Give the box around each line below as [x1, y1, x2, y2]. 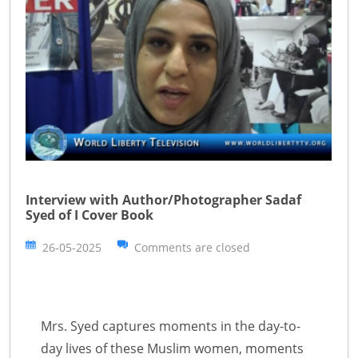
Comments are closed [134, 239, 250, 255]
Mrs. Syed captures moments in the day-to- [41, 316, 300, 335]
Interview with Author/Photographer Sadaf [26, 190, 301, 209]
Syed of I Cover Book [26, 205, 153, 224]
